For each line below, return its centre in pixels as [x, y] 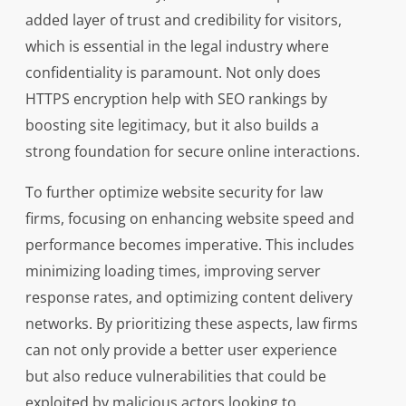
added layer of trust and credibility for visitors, [183, 20]
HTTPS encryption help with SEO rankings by [176, 99]
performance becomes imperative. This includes [189, 245]
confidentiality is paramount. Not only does [173, 73]
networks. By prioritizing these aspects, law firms [191, 324]
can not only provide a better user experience [181, 350]
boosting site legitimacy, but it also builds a [172, 126]
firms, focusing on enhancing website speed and [189, 219]
